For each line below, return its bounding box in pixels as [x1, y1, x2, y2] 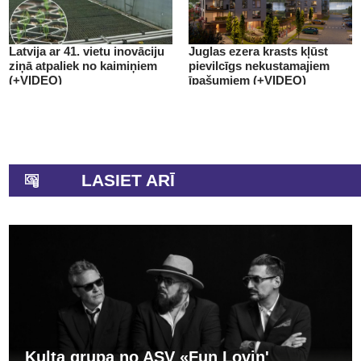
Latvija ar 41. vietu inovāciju [9, 44, 164, 58]
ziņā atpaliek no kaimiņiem [9, 58, 157, 73]
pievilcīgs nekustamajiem [189, 58, 330, 73]
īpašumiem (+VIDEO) [189, 73, 306, 87]
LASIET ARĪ [81, 170, 175, 189]
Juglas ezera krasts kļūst [189, 44, 328, 58]
